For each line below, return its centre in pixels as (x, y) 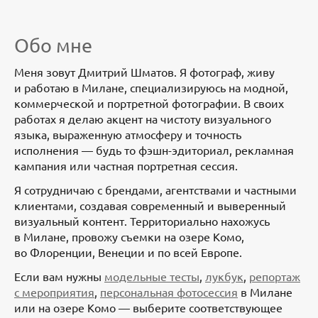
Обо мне (53, 45)
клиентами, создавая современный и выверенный (150, 205)
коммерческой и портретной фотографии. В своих (149, 103)
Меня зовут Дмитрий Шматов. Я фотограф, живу (144, 72)
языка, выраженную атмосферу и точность (128, 135)
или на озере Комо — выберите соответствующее (148, 308)
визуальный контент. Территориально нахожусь (142, 221)
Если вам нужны (59, 276)
